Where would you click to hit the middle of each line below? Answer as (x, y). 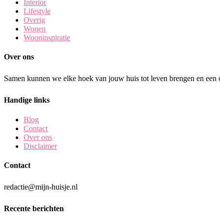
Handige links (27, 100)
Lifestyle (37, 11)
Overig (34, 20)
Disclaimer (40, 146)
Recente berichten (34, 209)
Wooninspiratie (47, 37)
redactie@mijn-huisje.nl (41, 187)
